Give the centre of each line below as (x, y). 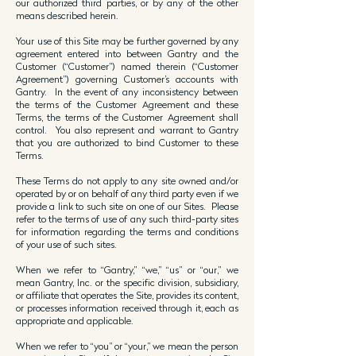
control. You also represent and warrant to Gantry (127, 130)
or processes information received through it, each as (127, 308)
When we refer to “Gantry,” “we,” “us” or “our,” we (127, 270)
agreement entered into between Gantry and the (127, 54)
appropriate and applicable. (75, 321)
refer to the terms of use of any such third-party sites (127, 219)
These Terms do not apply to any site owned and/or (127, 181)
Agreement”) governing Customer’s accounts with (127, 79)
